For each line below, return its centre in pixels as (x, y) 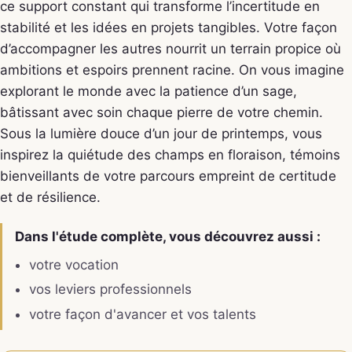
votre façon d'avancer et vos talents (142, 314)
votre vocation (73, 264)
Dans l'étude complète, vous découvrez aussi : (168, 237)
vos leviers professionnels (110, 290)
